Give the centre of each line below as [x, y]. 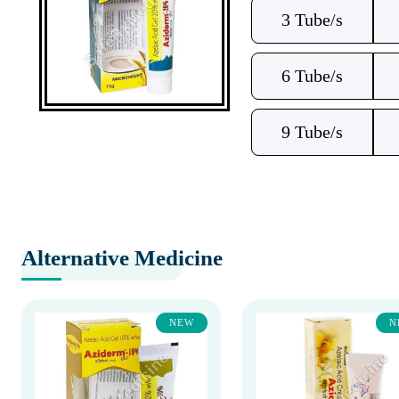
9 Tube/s [312, 132]
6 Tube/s [312, 76]
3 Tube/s [312, 20]
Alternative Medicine [122, 258]
